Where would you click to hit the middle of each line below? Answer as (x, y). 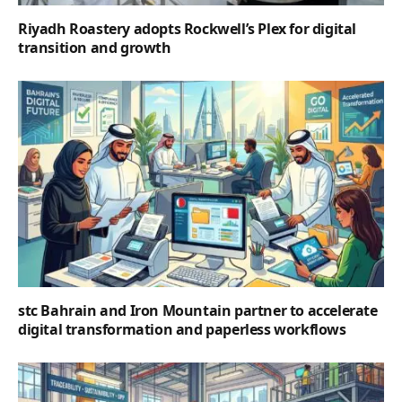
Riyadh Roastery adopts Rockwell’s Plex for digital (188, 29)
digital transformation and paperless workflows (182, 329)
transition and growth (95, 48)
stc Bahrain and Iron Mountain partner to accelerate (198, 310)
